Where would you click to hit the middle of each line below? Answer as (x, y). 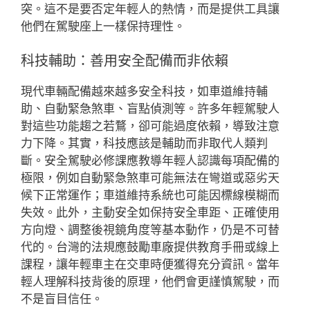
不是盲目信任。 (62, 299)
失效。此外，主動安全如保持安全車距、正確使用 (150, 212)
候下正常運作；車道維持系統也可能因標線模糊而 (150, 195)
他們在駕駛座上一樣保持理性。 (103, 26)
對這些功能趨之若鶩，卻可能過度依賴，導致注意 (150, 126)
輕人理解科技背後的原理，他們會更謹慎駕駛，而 (150, 282)
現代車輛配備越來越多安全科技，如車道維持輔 (144, 91)
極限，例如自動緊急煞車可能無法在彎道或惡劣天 (150, 178)
